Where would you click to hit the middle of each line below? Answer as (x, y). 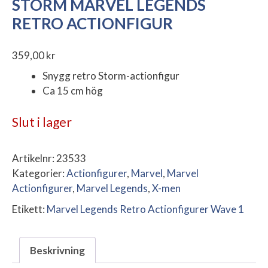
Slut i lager (42, 122)
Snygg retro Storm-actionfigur (111, 75)
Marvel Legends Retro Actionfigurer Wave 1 (145, 209)
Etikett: (29, 209)
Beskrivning (57, 250)
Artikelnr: (34, 159)
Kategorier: (39, 173)
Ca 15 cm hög (73, 90)
